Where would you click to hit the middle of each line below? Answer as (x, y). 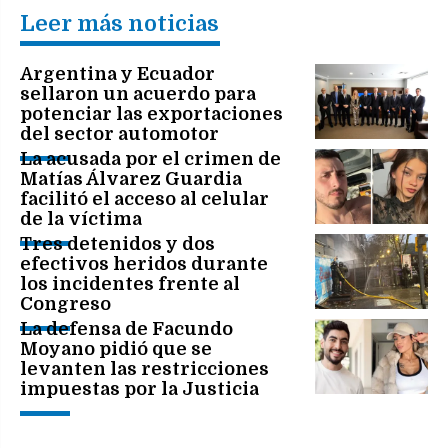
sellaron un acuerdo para (138, 93)
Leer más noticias (119, 23)
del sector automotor (119, 133)
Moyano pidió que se (116, 348)
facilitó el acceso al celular (144, 198)
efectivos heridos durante (144, 263)
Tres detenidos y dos (117, 243)
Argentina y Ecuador (117, 73)
